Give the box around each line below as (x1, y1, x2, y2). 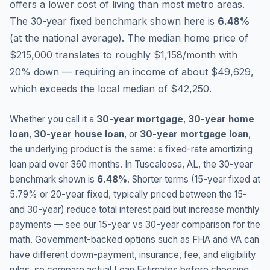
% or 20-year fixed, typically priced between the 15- (28, 189, 247, 200)
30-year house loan (34, 128, 124, 140)
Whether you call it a (10, 113, 96, 125)
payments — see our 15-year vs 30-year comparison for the (10, 219, 260, 230)
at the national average (13, 32, 118, 44)
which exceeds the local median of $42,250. (10, 83, 212, 95)
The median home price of (127, 32, 248, 44)
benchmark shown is (10, 174, 97, 185)
